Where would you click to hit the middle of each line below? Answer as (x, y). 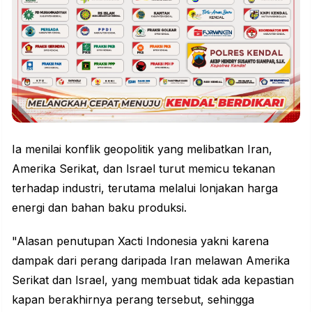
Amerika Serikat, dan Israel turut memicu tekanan (143, 169)
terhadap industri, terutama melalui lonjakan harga (145, 188)
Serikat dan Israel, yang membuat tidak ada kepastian (153, 280)
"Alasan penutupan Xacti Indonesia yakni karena (140, 241)
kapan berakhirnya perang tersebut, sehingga (133, 300)
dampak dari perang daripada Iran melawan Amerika (151, 261)
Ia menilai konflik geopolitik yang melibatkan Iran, (142, 149)
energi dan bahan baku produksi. (99, 208)
